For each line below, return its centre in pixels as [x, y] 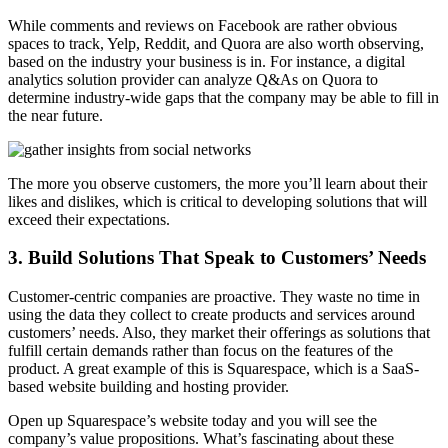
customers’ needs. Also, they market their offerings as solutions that [219, 333]
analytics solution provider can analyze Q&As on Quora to [193, 79]
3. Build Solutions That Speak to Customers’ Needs [217, 258]
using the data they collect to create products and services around [211, 315]
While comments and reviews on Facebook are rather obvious [202, 25]
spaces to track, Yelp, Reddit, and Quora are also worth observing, [216, 43]
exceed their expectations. [93, 219]
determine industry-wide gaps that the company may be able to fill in [223, 97]
